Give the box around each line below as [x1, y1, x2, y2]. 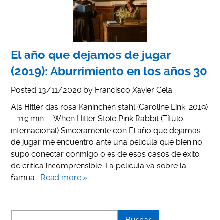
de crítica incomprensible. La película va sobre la [11, 161, 187, 170]
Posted [11, 85, 39, 95]
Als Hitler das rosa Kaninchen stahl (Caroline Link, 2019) [11, 102, 208, 111]
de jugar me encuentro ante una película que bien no [11, 137, 203, 147]
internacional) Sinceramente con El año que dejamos [11, 125, 201, 135]
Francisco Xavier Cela [95, 85, 173, 95]
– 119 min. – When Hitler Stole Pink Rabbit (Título [11, 113, 184, 123]
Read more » [40, 172, 88, 182]
